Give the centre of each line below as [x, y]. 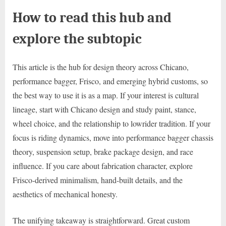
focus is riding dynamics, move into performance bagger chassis [113, 137]
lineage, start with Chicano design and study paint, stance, [104, 109]
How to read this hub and [92, 18]
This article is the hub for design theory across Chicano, [101, 67]
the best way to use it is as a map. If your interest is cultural [106, 95]
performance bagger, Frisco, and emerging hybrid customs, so [110, 81]
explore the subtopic [77, 39]
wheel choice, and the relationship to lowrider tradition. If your [111, 123]
